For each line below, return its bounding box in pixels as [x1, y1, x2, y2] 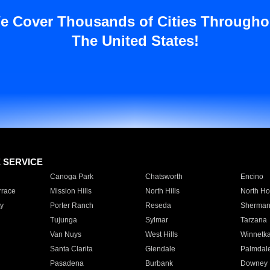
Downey [240, 259, 268, 268]
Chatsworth [145, 172, 183, 181]
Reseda [145, 201, 171, 210]
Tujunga [49, 216, 77, 224]
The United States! [71, 33, 199, 49]
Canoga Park [49, 172, 93, 181]
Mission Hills [49, 187, 92, 195]
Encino [240, 172, 263, 181]
